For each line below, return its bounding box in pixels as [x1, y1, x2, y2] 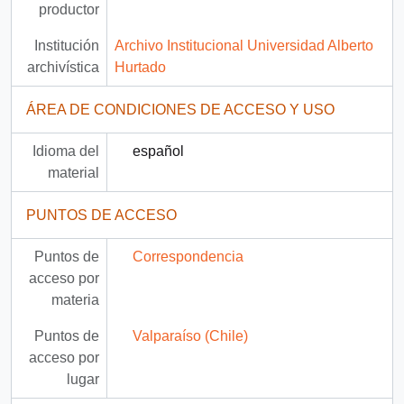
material [47, 165, 99, 181]
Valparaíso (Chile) [132, 328, 248, 344]
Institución [33, 38, 99, 54]
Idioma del [32, 143, 99, 160]
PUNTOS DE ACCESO [26, 207, 177, 224]
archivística [26, 60, 99, 76]
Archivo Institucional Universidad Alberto [114, 38, 373, 54]
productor [38, 2, 99, 18]
